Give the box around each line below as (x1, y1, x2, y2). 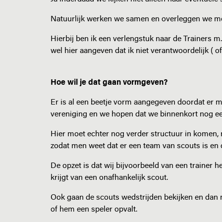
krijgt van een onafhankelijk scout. (51, 174, 168, 182)
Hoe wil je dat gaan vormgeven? (51, 79, 169, 87)
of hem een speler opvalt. (51, 206, 137, 214)
